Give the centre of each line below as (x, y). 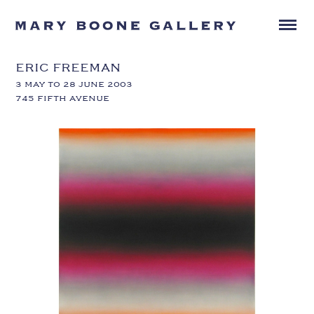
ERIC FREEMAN (68, 67)
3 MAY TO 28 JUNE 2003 (74, 83)
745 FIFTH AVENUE (63, 97)
